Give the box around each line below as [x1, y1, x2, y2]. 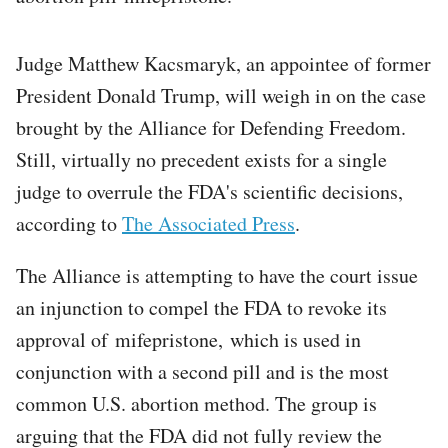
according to [16, 209, 122, 237]
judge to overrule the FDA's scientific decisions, [16, 177, 403, 205]
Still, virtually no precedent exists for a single [16, 145, 387, 173]
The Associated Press [122, 209, 295, 237]
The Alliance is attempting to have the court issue [16, 261, 418, 289]
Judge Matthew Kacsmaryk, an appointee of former [16, 49, 431, 77]
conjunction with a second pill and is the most [16, 357, 389, 385]
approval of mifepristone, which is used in [16, 325, 361, 353]
